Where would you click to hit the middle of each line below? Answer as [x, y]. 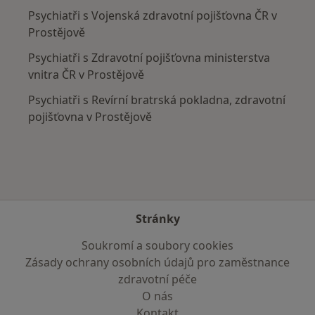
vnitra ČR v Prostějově [86, 75]
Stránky [157, 219]
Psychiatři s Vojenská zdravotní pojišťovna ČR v [153, 16]
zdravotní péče [157, 279]
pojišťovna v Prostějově [90, 117]
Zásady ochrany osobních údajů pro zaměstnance [157, 262]
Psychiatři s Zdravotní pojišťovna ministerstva [149, 58]
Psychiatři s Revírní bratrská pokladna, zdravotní [157, 100]
